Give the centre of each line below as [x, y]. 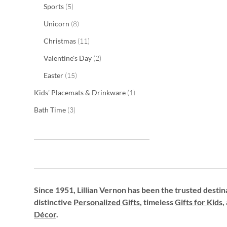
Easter [54, 75]
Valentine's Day [68, 58]
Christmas [61, 41]
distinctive [54, 202]
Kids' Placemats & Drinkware [81, 92]
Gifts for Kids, [200, 202]
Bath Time [51, 110]
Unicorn [57, 24]
